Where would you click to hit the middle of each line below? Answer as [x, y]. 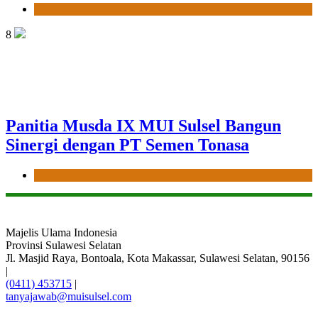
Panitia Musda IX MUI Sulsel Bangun [143, 125]
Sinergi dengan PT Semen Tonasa [127, 144]
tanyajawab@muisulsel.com [68, 296]
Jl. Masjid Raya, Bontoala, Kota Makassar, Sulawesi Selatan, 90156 [158, 258]
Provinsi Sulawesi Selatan [64, 245]
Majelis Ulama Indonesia [61, 232]
